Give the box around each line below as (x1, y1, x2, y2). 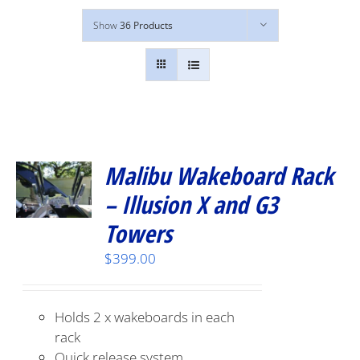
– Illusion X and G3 (104, 188, 279, 221)
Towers (104, 217, 173, 250)
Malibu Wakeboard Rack (104, 159, 334, 192)
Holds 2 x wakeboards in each (55, 308, 235, 326)
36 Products (119, 18, 173, 32)
